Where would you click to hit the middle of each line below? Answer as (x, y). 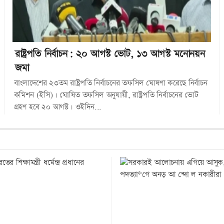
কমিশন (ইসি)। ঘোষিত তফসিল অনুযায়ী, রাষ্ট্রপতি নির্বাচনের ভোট (106, 95)
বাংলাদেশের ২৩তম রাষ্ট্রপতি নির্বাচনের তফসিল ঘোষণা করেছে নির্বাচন (110, 83)
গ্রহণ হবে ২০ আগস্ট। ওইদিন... (58, 107)
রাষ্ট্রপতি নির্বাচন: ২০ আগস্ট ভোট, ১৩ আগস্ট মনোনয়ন (110, 54)
